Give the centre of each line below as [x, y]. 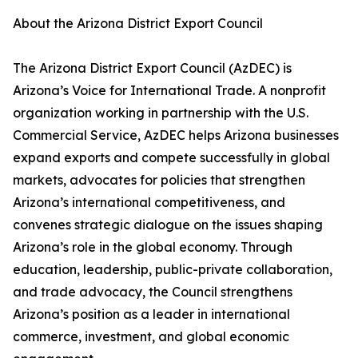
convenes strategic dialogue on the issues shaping [168, 225]
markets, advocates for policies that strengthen [159, 180]
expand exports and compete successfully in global [171, 157]
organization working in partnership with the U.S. [161, 113]
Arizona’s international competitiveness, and [149, 202]
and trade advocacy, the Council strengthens [153, 292]
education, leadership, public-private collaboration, [173, 269]
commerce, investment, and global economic [151, 336]
